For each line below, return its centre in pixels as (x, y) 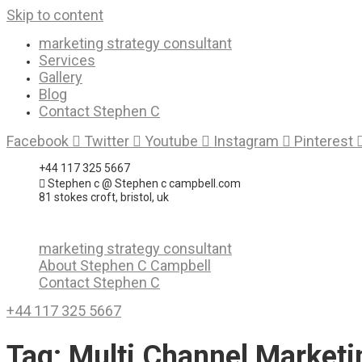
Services (67, 60)
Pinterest (324, 141)
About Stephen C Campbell (125, 265)
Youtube (171, 141)
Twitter (107, 141)
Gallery (61, 77)
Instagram (246, 141)
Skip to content (55, 15)
